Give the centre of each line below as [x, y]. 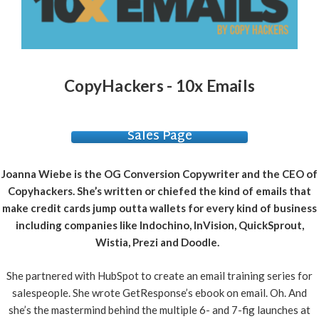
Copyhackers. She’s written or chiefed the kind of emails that [159, 191]
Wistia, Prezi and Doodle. [159, 242]
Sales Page [159, 137]
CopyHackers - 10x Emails [159, 86]
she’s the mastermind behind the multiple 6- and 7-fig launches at [159, 309]
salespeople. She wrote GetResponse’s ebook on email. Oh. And [159, 292]
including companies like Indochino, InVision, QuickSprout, [159, 225]
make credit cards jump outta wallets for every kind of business [159, 208]
